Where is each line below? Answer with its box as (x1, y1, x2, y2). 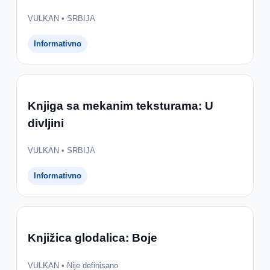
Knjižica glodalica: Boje (27, 231, 157, 244)
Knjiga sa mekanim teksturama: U (27, 99, 213, 112)
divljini (27, 116, 64, 130)
